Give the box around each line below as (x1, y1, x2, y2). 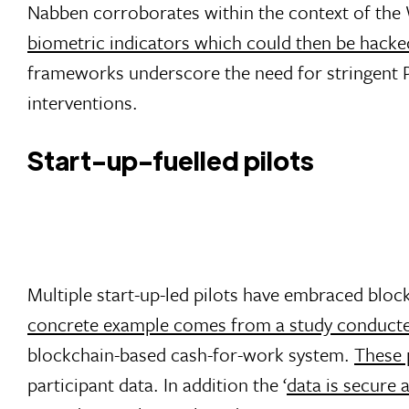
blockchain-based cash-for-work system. (27, 341, 354, 369)
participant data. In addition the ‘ (27, 371, 287, 399)
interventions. (27, 89, 138, 117)
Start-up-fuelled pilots (27, 143, 314, 177)
